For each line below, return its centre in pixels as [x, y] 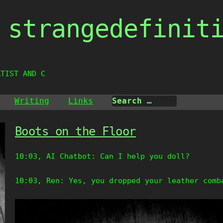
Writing [32, 101]
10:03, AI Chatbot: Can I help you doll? [102, 156]
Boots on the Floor [75, 131]
